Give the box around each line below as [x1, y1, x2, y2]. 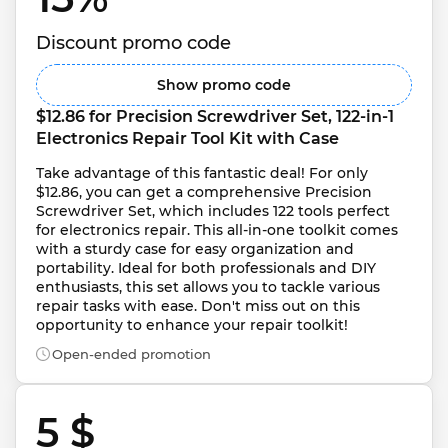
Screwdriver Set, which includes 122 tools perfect [36, 201, 394, 220]
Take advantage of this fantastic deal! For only [36, 163, 372, 182]
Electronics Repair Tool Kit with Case [36, 128, 339, 148]
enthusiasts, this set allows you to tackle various [36, 277, 384, 296]
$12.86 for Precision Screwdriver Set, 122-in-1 [36, 106, 398, 126]
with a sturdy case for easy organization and [36, 239, 358, 258]
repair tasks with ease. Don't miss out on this [36, 296, 364, 315]
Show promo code [157, 75, 291, 94]
